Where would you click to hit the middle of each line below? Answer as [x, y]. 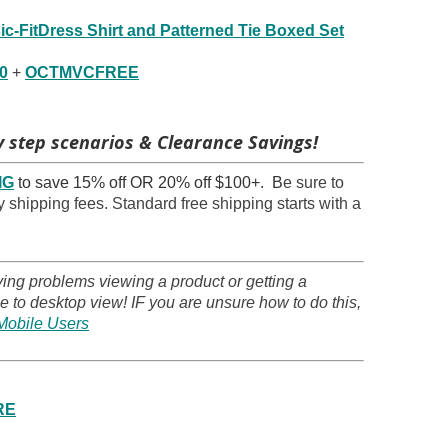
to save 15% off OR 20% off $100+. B [148, 183]
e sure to [313, 183]
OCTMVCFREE [82, 73]
